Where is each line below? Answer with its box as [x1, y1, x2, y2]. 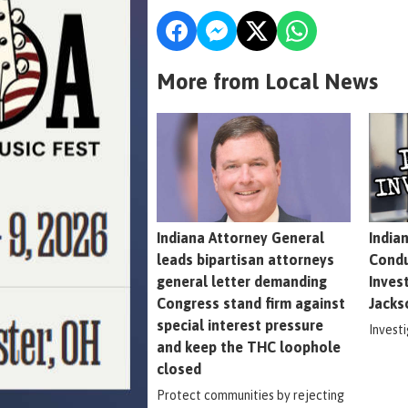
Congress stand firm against [157, 294, 345, 311]
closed [157, 360, 201, 377]
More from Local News [157, 68, 378, 94]
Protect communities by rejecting [157, 387, 344, 403]
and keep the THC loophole [157, 338, 341, 355]
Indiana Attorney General [157, 229, 324, 246]
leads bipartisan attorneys [157, 250, 334, 268]
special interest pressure [157, 316, 323, 333]
